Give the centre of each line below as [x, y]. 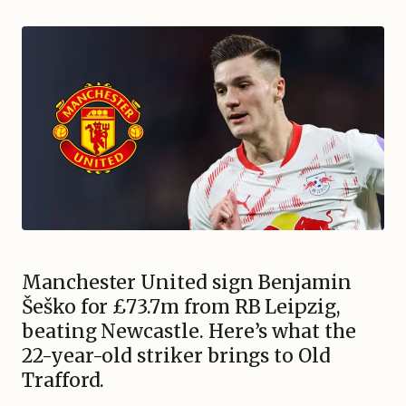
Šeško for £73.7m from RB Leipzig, [181, 307]
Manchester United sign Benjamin [187, 282]
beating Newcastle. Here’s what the [189, 331]
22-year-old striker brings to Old [176, 356]
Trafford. [63, 380]
